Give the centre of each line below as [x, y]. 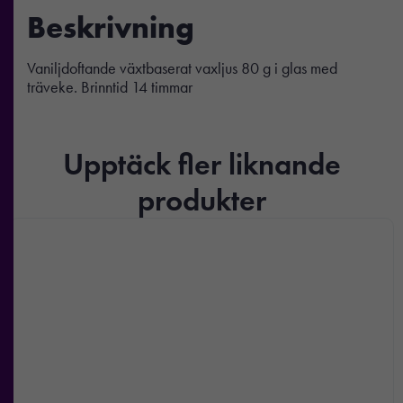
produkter [201, 199]
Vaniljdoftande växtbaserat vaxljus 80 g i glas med [182, 68]
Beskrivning [111, 27]
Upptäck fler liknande [201, 163]
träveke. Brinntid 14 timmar [110, 87]
